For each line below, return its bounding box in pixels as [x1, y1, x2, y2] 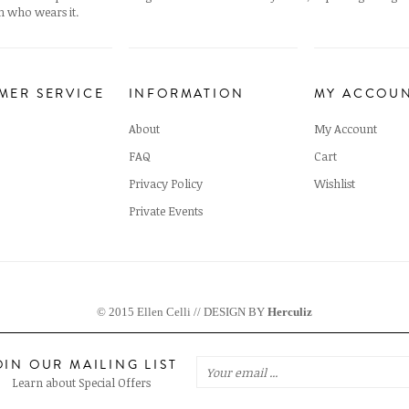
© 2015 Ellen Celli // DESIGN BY [97, 304, 267, 319]
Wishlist [313, 174, 355, 192]
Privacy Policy [128, 174, 203, 192]
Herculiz [267, 304, 312, 319]
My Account [313, 120, 377, 137]
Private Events [128, 202, 203, 219]
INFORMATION [128, 84, 245, 103]
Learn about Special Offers [11, 374, 151, 391]
